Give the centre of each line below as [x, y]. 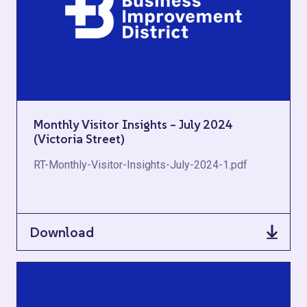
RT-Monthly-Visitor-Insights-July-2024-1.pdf [140, 165]
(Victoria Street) [79, 139]
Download [62, 232]
